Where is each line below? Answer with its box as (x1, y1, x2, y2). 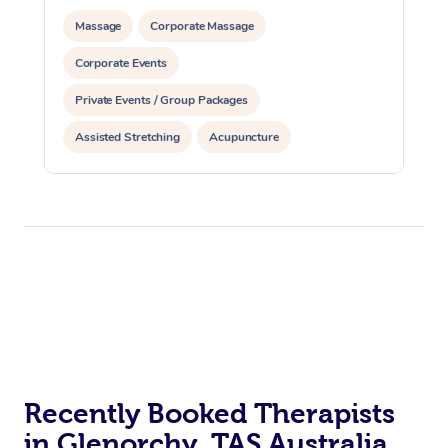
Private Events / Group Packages (75, 91, 248, 108)
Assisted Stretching (75, 128, 181, 145)
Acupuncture (209, 128, 280, 145)
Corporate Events (75, 54, 168, 71)
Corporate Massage (150, 17, 254, 34)
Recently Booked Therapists (24, 397, 395, 429)
